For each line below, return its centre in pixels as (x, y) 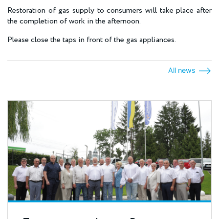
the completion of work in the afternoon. (74, 21)
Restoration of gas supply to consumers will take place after (109, 11)
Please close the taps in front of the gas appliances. (92, 40)
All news (183, 70)
